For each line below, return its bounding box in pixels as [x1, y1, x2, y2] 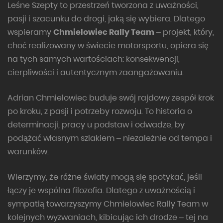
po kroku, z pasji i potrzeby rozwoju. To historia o [7, 106, 192, 117]
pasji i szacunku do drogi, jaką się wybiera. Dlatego [7, 13, 205, 25]
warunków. [7, 146, 49, 158]
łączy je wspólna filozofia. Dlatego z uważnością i [7, 185, 195, 197]
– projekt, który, [154, 26, 214, 38]
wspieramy [7, 26, 53, 38]
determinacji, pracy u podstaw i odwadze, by [7, 119, 185, 131]
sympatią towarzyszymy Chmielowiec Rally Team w [7, 198, 208, 210]
